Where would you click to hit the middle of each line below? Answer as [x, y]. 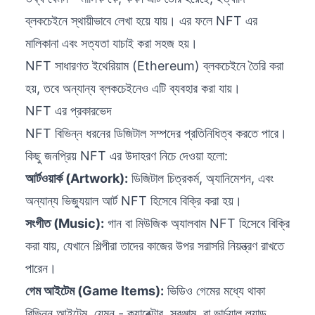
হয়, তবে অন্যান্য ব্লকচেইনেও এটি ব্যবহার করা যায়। [133, 89]
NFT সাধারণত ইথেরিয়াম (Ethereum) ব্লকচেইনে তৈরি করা [154, 66]
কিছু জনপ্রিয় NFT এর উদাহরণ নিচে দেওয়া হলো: [127, 156]
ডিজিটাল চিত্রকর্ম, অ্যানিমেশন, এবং [201, 179]
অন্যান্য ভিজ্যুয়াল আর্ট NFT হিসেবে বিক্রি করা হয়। [134, 201]
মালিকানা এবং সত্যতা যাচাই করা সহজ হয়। [111, 44]
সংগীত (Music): [65, 224]
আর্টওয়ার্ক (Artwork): [77, 179]
